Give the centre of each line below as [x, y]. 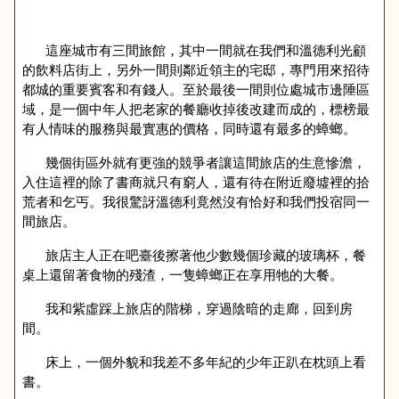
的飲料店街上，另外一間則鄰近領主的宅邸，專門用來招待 [196, 69]
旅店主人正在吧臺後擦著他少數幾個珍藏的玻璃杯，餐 [205, 255]
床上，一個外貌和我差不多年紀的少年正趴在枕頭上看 [205, 362]
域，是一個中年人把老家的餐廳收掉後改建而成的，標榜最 [196, 109]
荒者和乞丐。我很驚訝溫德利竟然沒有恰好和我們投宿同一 [196, 201]
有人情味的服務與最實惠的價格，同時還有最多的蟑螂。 [189, 128]
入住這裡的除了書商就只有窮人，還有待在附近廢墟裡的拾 [196, 182]
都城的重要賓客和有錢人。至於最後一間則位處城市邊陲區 [196, 89]
